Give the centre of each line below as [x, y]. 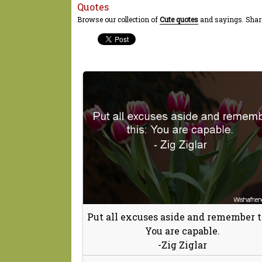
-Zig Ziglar [182, 244]
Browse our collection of [118, 19]
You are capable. [182, 230]
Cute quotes [179, 19]
